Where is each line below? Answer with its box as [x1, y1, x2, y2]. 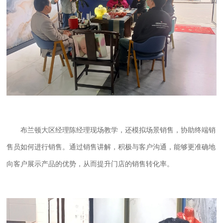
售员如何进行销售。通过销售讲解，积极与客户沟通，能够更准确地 [6, 143, 216, 151]
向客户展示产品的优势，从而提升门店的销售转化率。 [6, 160, 174, 168]
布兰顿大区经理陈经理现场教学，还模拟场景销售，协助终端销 [20, 126, 216, 134]
